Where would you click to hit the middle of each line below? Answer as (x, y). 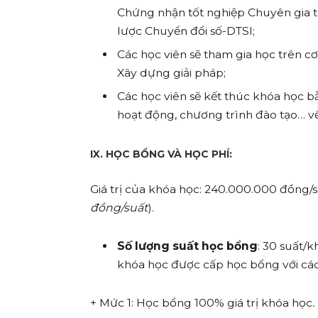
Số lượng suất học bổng (188, 246)
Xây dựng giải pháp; (172, 73)
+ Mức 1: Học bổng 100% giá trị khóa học (202, 303)
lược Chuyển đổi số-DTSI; (186, 31)
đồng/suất (119, 207)
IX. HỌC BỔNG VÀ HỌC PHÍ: (161, 154)
